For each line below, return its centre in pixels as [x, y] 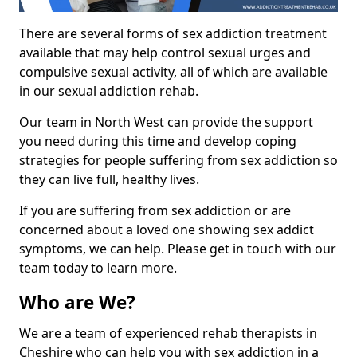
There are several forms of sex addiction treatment [173, 34]
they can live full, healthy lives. [109, 180]
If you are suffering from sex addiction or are [155, 211]
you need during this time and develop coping [158, 141]
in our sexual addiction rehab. [109, 91]
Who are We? [77, 303]
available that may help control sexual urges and [165, 53]
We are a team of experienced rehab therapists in [168, 333]
